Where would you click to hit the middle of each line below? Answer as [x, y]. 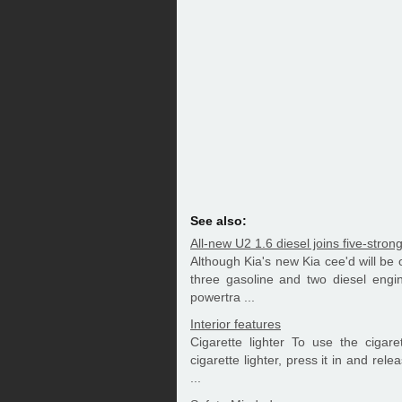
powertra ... [223, 297]
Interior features [236, 324]
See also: [218, 221]
